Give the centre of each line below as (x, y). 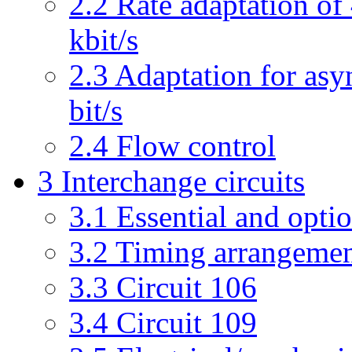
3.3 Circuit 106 (163, 287)
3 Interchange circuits (171, 181)
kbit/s (104, 40)
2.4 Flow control (172, 146)
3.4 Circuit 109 (163, 323)
